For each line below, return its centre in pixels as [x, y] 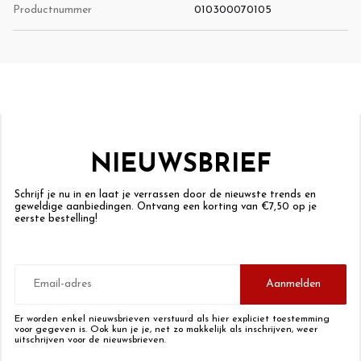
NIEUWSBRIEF [180, 165]
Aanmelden [293, 284]
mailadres [37, 283]
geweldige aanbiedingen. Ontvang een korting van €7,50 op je [166, 206]
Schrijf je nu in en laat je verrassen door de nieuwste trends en [165, 194]
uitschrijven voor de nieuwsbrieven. [90, 340]
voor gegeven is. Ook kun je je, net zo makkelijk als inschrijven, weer [166, 329]
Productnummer [52, 10]
